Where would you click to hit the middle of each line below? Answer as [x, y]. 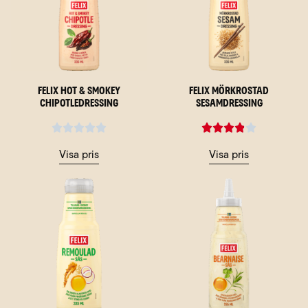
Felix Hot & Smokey [79, 91]
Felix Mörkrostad [229, 91]
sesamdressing [229, 103]
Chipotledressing [79, 103]
